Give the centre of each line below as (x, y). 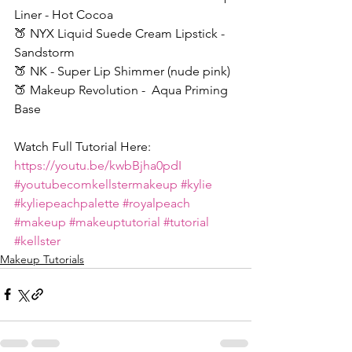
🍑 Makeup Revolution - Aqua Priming (123, 90)
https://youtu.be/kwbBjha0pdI (98, 165)
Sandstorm (44, 52)
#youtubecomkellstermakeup (96, 184)
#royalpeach (156, 203)
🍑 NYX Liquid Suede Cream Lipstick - (121, 33)
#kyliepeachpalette (67, 203)
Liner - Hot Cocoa (64, 14)
